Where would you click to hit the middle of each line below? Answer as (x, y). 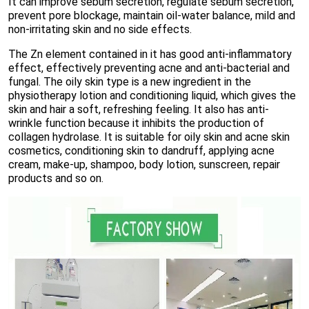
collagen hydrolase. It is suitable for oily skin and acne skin (149, 137)
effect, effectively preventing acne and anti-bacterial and (149, 68)
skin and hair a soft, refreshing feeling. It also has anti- (139, 109)
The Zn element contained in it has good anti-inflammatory (150, 54)
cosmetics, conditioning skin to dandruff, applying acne (141, 150)
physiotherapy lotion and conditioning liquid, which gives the (152, 95)
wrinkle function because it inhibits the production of (136, 123)
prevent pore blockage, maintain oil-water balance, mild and (152, 15)
